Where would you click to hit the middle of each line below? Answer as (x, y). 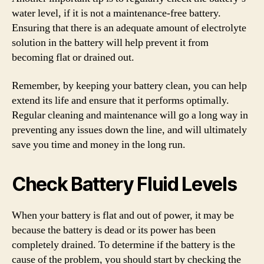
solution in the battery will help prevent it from (110, 43)
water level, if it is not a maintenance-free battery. (116, 13)
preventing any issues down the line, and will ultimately (129, 130)
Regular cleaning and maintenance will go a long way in (130, 115)
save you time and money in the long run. (99, 144)
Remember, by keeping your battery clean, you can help (129, 85)
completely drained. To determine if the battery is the (123, 245)
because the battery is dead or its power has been (114, 230)
